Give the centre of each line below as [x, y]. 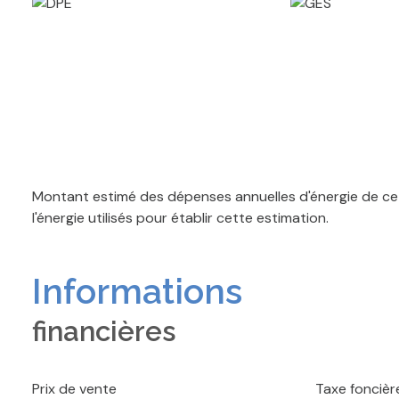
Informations [137, 291]
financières [104, 331]
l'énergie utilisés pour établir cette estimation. [180, 217]
